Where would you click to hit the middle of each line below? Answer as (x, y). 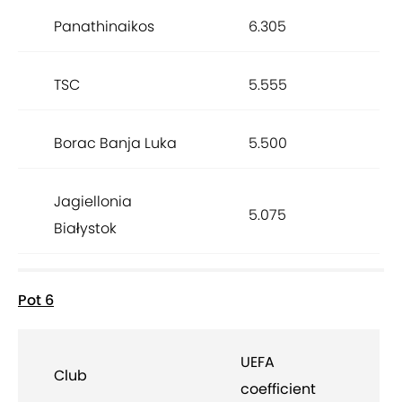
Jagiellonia (93, 202)
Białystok (85, 229)
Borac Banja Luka (115, 144)
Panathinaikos (104, 27)
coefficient (278, 389)
